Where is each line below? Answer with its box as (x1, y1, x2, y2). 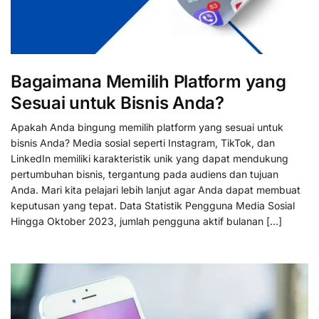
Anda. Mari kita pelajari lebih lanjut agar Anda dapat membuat (11, 184, 300, 197)
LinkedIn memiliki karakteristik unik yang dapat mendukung (11, 152, 288, 165)
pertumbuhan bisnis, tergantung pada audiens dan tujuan (11, 168, 278, 181)
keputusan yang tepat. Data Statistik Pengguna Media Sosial (11, 199, 295, 212)
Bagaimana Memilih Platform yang (11, 71, 286, 93)
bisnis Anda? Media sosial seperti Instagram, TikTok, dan (11, 137, 275, 150)
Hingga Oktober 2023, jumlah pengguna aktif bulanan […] (11, 215, 282, 228)
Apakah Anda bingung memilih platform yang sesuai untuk (11, 121, 283, 134)
